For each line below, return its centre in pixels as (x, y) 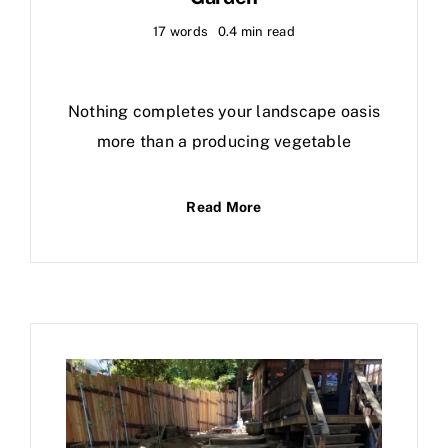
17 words (181, 32)
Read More (224, 207)
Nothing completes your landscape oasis (224, 112)
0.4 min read (256, 32)
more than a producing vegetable (224, 142)
